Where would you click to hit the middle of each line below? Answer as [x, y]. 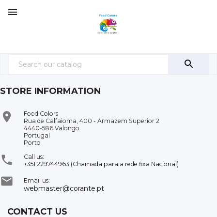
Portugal [37, 135]
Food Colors [41, 113]
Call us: [34, 156]
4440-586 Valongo [52, 128]
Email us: [37, 180]
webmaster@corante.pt [64, 188]
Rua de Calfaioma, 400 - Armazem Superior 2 [92, 121]
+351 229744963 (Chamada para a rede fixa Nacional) [101, 164]
